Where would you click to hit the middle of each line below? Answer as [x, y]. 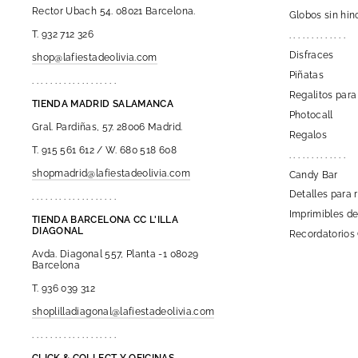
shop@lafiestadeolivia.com [95, 57]
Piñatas [306, 75]
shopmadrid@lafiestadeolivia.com [111, 173]
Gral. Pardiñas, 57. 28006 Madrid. [107, 127]
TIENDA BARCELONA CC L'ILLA [105, 219]
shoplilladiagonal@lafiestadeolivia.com [123, 311]
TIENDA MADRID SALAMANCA [103, 103]
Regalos [308, 135]
